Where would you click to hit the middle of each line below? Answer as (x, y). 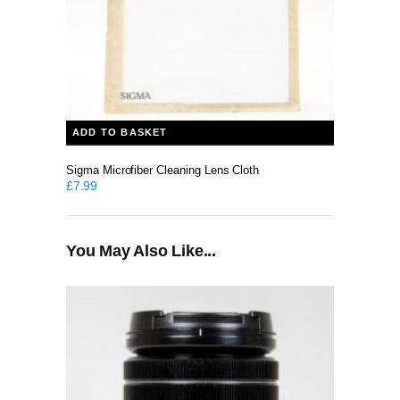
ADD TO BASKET (120, 133)
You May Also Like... (141, 251)
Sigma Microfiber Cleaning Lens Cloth (163, 171)
